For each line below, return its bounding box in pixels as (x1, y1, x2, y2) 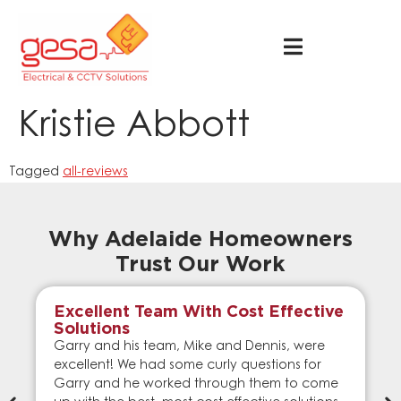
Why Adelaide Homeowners (48, 229, 353, 252)
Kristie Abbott (18, 110, 250, 147)
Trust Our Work (115, 254, 286, 277)
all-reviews (63, 166, 128, 180)
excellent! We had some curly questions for (54, 360, 321, 373)
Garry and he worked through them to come (54, 379, 338, 392)
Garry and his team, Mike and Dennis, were (54, 341, 325, 354)
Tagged (9, 166, 63, 180)
